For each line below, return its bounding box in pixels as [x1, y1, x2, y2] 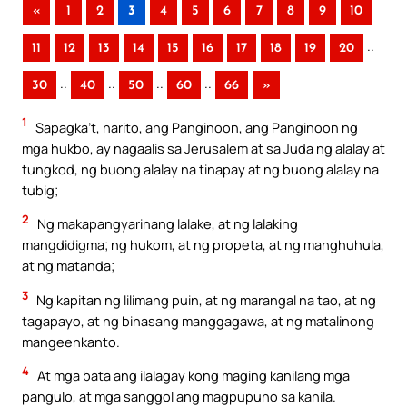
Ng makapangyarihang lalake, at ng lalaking [35, 214, 298, 233]
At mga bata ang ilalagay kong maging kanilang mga [35, 366, 350, 385]
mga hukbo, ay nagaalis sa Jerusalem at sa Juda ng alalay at [22, 138, 385, 157]
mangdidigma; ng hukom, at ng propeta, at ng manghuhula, [22, 235, 384, 254]
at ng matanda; [22, 256, 114, 275]
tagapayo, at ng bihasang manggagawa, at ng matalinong [22, 311, 374, 330]
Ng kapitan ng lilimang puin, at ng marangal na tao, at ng [34, 290, 376, 309]
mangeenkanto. [22, 332, 120, 351]
